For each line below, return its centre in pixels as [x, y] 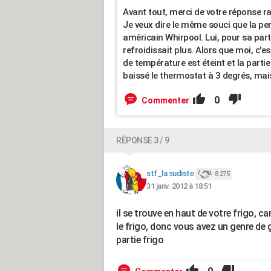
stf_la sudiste [170, 174]
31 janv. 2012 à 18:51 [179, 186]
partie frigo [140, 240]
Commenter [165, 100]
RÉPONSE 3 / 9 [143, 140]
